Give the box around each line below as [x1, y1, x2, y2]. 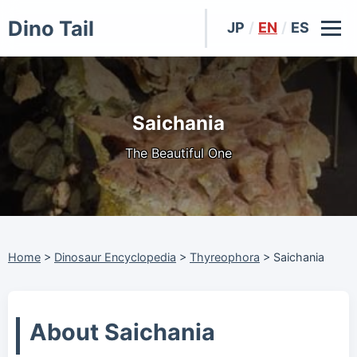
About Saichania [29, 318, 215, 347]
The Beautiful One [125, 145, 232, 162]
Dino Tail [8, 15, 94, 41]
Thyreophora [190, 250, 260, 264]
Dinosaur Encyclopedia [54, 250, 176, 264]
